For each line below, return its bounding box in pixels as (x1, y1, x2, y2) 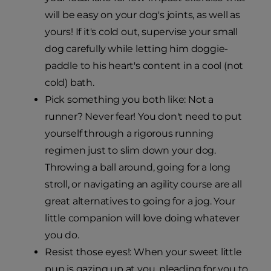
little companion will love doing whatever (45, 212, 240, 224)
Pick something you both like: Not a (45, 94, 214, 106)
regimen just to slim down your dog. (45, 145, 217, 157)
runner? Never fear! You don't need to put (45, 111, 242, 123)
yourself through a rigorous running (45, 128, 214, 140)
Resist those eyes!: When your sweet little (45, 246, 242, 258)
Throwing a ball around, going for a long (45, 162, 230, 174)
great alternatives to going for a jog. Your (45, 195, 235, 207)
